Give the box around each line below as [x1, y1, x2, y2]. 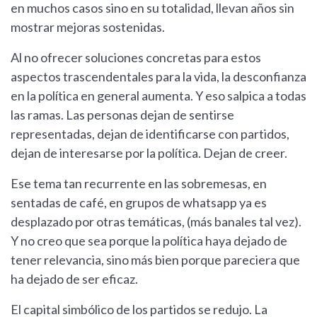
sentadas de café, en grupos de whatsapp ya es [11, 194, 267, 210]
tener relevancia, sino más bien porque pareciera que [11, 251, 300, 267]
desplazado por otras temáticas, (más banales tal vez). [11, 213, 301, 229]
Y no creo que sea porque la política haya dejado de [11, 232, 287, 248]
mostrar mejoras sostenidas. [11, 18, 165, 35]
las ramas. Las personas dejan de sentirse [11, 106, 234, 122]
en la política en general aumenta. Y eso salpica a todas [11, 87, 306, 103]
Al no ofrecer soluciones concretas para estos [11, 49, 261, 65]
